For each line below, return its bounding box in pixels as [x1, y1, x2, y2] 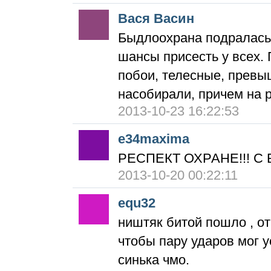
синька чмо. [118, 252, 189, 267]
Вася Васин [118, 11, 194, 26]
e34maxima [118, 131, 189, 146]
